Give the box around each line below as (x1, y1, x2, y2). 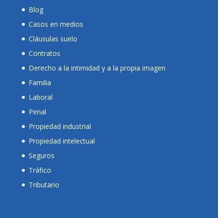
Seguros (28, 151, 54, 161)
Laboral (28, 92, 53, 102)
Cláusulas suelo (28, 34, 77, 44)
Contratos (28, 49, 60, 58)
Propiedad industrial (28, 122, 91, 131)
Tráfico (28, 165, 51, 175)
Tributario (28, 180, 59, 190)
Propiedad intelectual (28, 136, 95, 146)
